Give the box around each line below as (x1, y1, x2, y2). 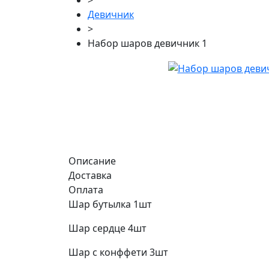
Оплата (68, 183, 103, 197)
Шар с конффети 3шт (68, 246, 168, 259)
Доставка (68, 169, 112, 183)
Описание (68, 154, 116, 168)
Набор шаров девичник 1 (88, 37, 207, 50)
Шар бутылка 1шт (68, 198, 152, 211)
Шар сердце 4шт (68, 222, 147, 235)
